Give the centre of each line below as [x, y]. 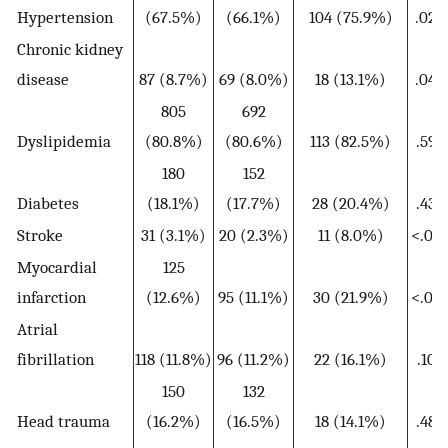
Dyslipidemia [64, 141]
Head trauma [63, 421]
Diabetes [48, 203]
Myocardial [57, 267]
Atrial [37, 329]
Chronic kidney [70, 49]
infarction [51, 297]
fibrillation [55, 359]
